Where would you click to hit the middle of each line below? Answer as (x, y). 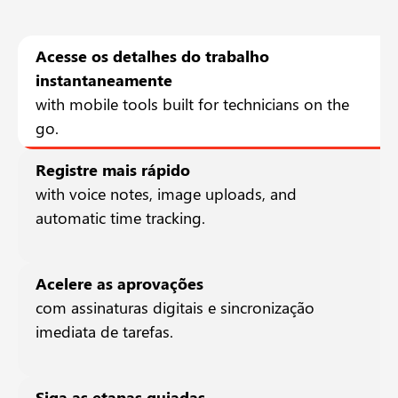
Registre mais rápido (113, 170)
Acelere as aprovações (119, 284)
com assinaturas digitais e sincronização (175, 308)
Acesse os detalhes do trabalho (152, 56)
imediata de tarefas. (104, 332)
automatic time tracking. (120, 218)
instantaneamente (104, 80)
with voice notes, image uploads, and (166, 194)
